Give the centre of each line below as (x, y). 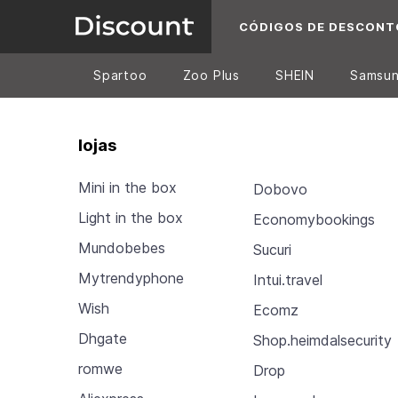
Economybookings (314, 219)
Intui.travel (288, 279)
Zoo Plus (211, 75)
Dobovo (281, 189)
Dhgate (103, 338)
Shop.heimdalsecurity (323, 340)
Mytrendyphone (131, 278)
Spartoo (120, 75)
